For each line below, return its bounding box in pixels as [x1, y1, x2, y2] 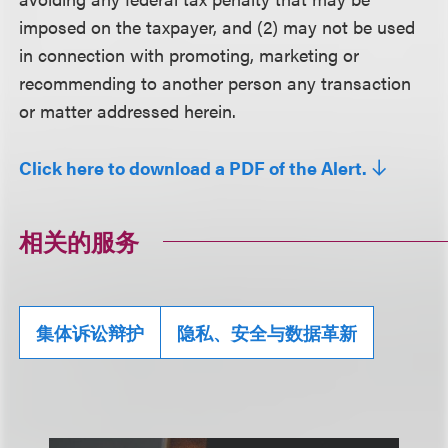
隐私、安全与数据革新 [177, 320, 358, 346]
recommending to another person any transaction [19, 70, 412, 95]
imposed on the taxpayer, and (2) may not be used [19, 14, 416, 39]
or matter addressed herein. [19, 98, 237, 123]
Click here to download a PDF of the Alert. [19, 155, 368, 181]
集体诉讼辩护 [36, 320, 145, 346]
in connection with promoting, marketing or [19, 42, 360, 67]
